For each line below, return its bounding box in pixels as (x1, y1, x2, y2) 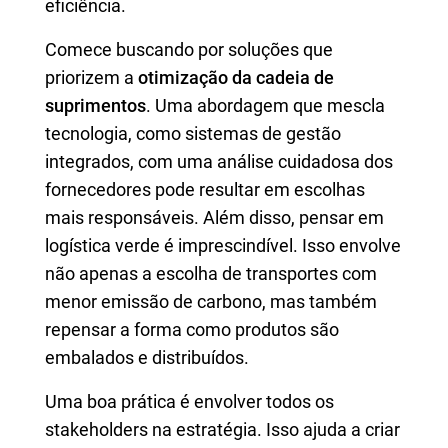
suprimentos (45, 95, 146, 116)
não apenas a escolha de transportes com (45, 263, 377, 284)
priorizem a (45, 67, 138, 88)
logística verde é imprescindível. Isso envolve (45, 235, 401, 256)
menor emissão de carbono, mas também (45, 291, 377, 312)
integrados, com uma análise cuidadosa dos (45, 151, 393, 172)
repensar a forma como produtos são (45, 319, 339, 340)
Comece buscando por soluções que (45, 39, 333, 60)
